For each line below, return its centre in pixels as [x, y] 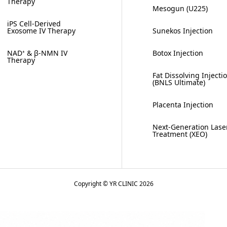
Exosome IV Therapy [41, 31]
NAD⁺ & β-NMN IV [37, 53]
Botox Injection [178, 53]
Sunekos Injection [183, 31]
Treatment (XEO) [180, 134]
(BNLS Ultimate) [179, 82]
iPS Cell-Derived [34, 24]
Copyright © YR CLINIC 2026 [113, 184]
